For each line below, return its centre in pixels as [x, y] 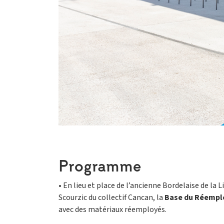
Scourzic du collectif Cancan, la [111, 198]
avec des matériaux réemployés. [112, 210]
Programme [100, 166]
